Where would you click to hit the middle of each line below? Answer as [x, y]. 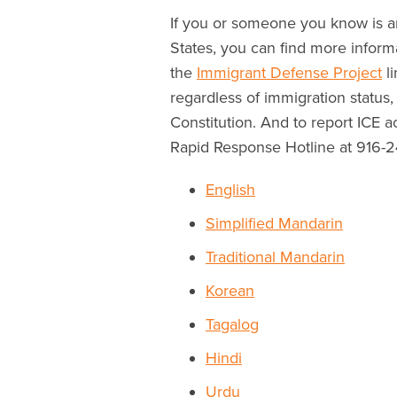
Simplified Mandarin [274, 223]
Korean [230, 290]
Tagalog [232, 324]
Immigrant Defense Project [289, 72]
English [230, 189]
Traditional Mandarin [275, 257]
